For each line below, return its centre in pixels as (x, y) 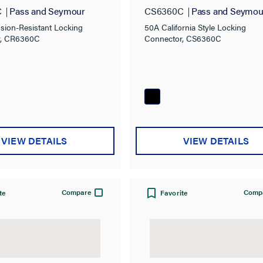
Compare (76, 192)
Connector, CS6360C (183, 38)
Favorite (174, 192)
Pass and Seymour (47, 11)
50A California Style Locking (195, 27)
